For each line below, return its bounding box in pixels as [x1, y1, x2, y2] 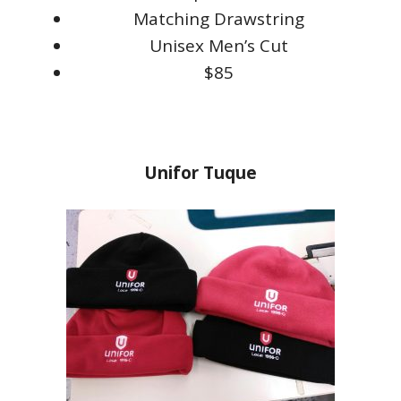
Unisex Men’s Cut [149, 34, 288, 57]
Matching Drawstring [132, 7, 304, 30]
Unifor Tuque [144, 161, 257, 184]
